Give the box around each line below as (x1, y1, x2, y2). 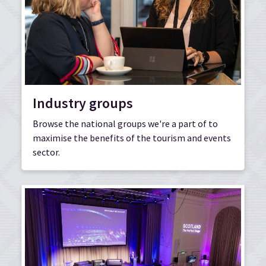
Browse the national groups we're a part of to (33, 117, 218, 129)
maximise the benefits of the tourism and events (33, 131, 231, 144)
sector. (33, 145, 60, 158)
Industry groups (33, 93, 133, 112)
